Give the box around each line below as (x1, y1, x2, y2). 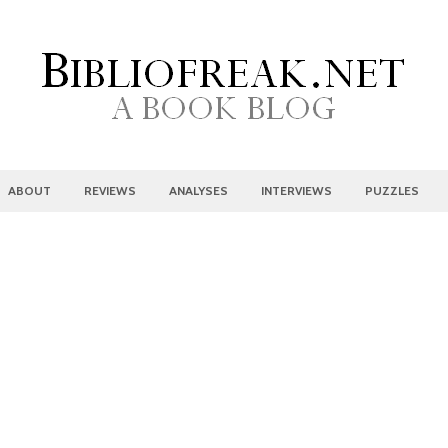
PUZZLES (365, 183, 419, 198)
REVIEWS (84, 183, 136, 198)
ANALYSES (169, 183, 228, 198)
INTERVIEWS (261, 183, 332, 198)
